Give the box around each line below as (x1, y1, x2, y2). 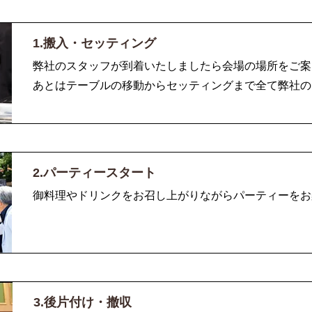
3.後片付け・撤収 (33, 295, 132, 310)
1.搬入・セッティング (33, 36, 156, 51)
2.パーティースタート (33, 166, 156, 180)
